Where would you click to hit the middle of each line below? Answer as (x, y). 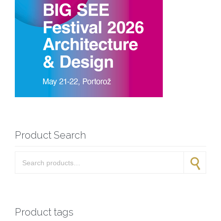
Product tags (44, 212)
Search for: (31, 156)
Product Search (50, 135)
